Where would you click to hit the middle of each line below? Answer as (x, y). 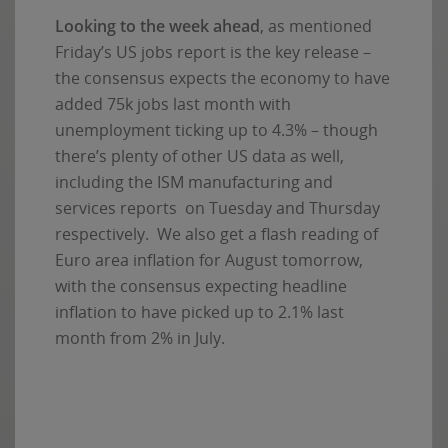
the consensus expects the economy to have (222, 78)
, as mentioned (316, 26)
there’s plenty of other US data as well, (199, 156)
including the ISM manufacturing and (194, 182)
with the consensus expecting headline (201, 286)
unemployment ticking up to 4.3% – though (216, 130)
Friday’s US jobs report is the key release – (213, 52)
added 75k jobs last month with (173, 104)
